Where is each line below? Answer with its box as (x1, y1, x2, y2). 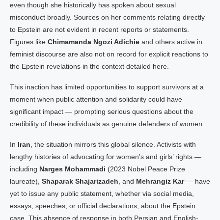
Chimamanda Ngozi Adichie (48, 38, 139, 46)
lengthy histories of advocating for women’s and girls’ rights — (10, 153, 201, 161)
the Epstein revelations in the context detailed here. (10, 62, 169, 70)
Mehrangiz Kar (136, 177, 184, 185)
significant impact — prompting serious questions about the (10, 108, 193, 115)
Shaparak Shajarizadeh (42, 177, 118, 185)
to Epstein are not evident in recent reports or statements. (10, 26, 189, 33)
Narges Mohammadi (39, 165, 106, 173)
